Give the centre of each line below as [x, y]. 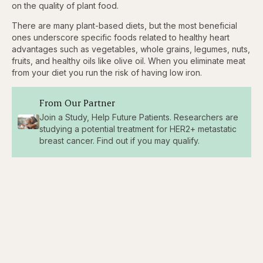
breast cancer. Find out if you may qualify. [119, 141]
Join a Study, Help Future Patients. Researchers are [139, 117]
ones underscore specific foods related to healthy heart [121, 37]
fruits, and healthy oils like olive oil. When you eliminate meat [129, 60]
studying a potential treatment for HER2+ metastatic [138, 129]
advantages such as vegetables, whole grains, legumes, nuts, [131, 49]
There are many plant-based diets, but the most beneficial [124, 25]
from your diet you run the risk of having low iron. [107, 72]
